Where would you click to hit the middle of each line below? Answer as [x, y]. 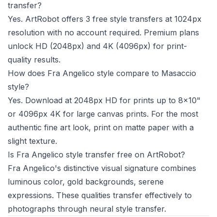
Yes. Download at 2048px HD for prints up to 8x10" [104, 101]
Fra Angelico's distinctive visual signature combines [102, 168]
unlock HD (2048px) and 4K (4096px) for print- [97, 46]
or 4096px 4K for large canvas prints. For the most [103, 114]
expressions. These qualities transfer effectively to [100, 195]
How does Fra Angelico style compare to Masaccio [102, 73]
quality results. [34, 60]
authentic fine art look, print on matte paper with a [101, 128]
